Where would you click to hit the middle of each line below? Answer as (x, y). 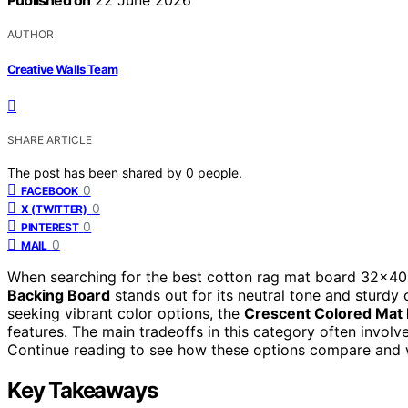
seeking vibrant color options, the (126, 313)
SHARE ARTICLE (50, 139)
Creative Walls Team (63, 69)
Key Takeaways (82, 390)
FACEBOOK (50, 190)
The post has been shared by (97, 172)
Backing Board (59, 295)
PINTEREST (50, 227)
